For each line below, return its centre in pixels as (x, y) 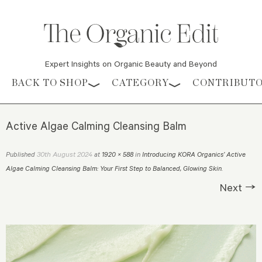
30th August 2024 (65, 154)
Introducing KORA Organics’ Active (194, 154)
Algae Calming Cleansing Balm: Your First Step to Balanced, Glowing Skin (114, 168)
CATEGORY (140, 83)
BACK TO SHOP (50, 83)
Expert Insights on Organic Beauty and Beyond (131, 64)
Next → (238, 187)
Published (21, 154)
